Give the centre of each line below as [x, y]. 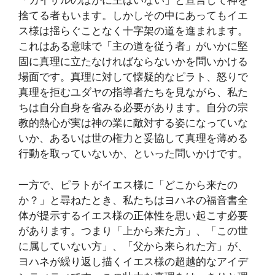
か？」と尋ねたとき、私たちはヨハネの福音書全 [133, 200]
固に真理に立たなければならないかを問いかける [133, 62]
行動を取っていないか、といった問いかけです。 [133, 154]
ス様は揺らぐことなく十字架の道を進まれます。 [133, 31]
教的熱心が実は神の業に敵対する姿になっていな [133, 123]
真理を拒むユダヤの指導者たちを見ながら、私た [133, 92]
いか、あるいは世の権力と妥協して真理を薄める [133, 138]
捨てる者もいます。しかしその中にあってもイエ [133, 16]
